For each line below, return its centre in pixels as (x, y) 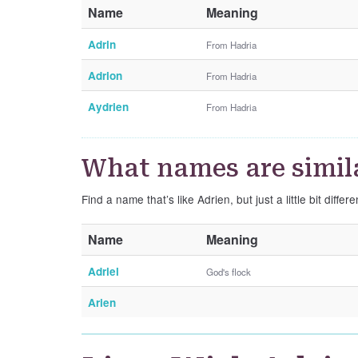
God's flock (229, 271)
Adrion (105, 75)
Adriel (103, 271)
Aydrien (108, 106)
